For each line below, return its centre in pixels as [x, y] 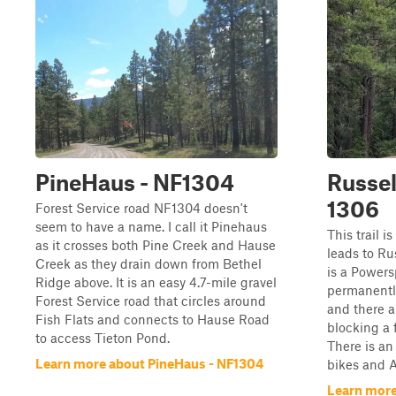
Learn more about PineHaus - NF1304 [149, 363]
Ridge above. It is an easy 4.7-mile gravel [156, 282]
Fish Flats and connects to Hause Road [152, 319]
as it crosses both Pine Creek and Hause [156, 245]
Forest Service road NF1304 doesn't [141, 208]
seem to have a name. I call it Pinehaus [151, 226]
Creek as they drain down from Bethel [148, 263]
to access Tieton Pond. [103, 338]
